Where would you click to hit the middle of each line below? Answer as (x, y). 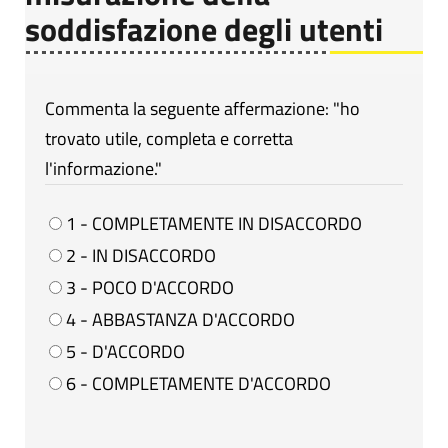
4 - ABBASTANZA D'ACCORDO (178, 319)
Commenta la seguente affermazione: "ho (202, 108)
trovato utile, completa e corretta (169, 138)
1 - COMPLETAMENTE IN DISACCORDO (212, 223)
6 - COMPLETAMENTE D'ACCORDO (196, 383)
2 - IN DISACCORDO (139, 255)
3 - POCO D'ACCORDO (148, 287)
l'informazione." (103, 168)
